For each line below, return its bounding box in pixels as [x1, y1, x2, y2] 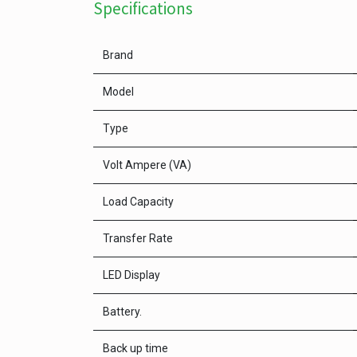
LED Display [103, 269, 160, 281]
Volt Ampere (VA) [103, 159, 191, 171]
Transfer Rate [103, 232, 173, 245]
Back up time [103, 342, 168, 355]
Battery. [103, 305, 142, 318]
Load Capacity [103, 195, 174, 208]
